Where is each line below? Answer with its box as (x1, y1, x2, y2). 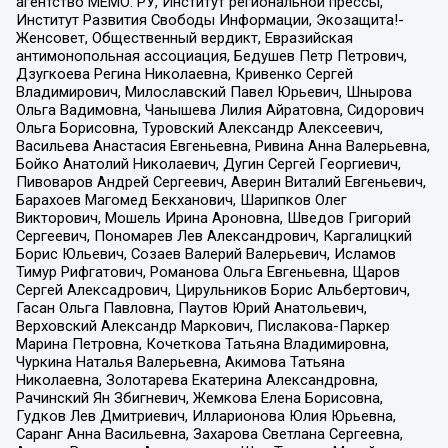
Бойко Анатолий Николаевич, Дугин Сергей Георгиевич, (15, 154, 401, 173)
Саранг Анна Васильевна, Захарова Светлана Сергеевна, (15, 424, 403, 443)
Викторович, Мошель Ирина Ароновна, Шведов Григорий (15, 208, 411, 227)
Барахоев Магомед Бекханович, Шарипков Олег (15, 190, 347, 209)
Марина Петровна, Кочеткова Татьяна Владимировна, (15, 334, 389, 353)
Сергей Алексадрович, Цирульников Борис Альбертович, (15, 280, 410, 299)
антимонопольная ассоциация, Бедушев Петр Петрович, (15, 46, 407, 65)
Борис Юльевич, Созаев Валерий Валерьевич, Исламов (15, 244, 396, 263)
